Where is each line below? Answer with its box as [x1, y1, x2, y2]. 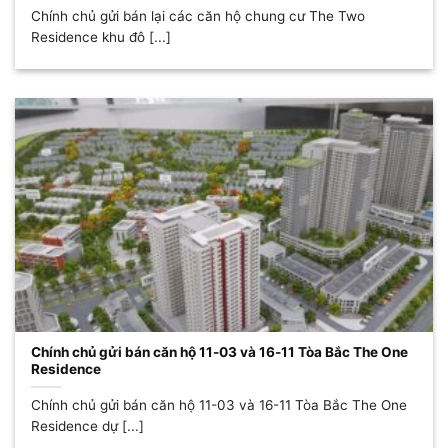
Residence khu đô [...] [31, 29, 172, 46]
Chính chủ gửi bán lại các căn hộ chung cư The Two [31, 8, 366, 25]
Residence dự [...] [31, 418, 145, 435]
